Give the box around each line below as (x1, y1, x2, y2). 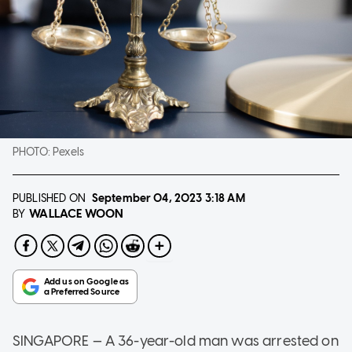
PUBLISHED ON (13, 191, 86, 205)
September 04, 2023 (91, 191, 203, 205)
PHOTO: (13, 145, 53, 159)
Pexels (53, 145, 84, 159)
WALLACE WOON (29, 206, 124, 221)
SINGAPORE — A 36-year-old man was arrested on (13, 332, 339, 350)
